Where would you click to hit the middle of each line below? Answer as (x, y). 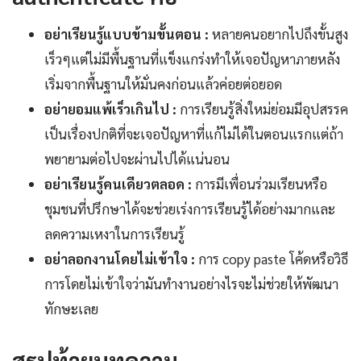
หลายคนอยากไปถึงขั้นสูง (278, 34)
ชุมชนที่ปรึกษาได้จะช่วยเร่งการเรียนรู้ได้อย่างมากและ (190, 209)
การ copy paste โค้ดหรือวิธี (272, 259)
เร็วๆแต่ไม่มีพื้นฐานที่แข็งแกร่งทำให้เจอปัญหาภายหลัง (192, 59)
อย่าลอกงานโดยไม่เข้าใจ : (120, 259)
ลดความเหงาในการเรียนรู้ (114, 234)
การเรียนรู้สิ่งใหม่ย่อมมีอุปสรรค (262, 109)
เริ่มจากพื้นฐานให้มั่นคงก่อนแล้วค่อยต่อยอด (163, 84)
